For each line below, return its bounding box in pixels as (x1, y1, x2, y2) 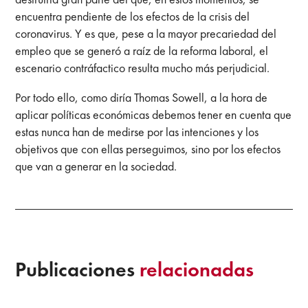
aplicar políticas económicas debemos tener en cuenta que (15, 106, 292, 122)
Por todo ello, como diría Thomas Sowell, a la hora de (15, 89, 268, 105)
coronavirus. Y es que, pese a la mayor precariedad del (15, 25, 277, 41)
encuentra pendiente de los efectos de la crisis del (15, 8, 250, 24)
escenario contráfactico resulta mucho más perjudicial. (15, 59, 270, 76)
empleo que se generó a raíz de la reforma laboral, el (15, 42, 269, 58)
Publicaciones (15, 256, 140, 283)
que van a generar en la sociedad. (15, 157, 177, 174)
